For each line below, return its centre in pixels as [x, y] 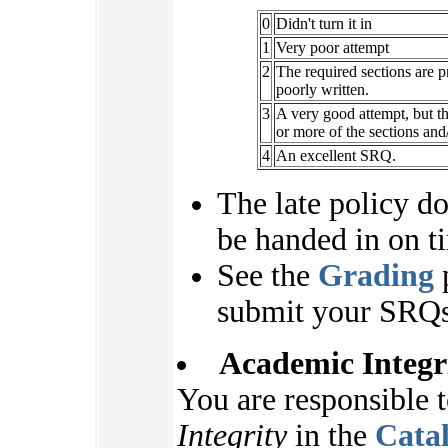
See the [267, 276]
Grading [376, 276]
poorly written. [322, 90]
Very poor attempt [332, 48]
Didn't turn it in [324, 24]
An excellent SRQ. [336, 156]
